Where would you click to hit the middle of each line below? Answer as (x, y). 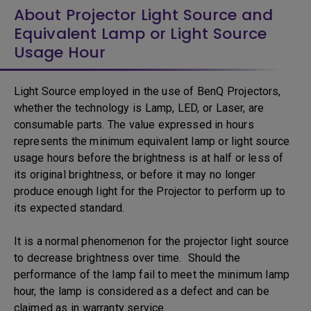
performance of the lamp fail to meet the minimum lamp (152, 275)
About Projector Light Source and (144, 15)
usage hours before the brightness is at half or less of (149, 158)
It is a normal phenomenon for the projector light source (152, 241)
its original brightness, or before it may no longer (135, 175)
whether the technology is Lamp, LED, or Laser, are (139, 108)
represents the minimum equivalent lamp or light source (152, 141)
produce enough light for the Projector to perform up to (150, 191)
